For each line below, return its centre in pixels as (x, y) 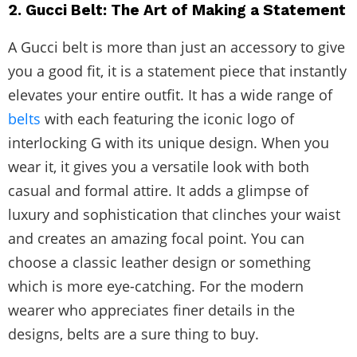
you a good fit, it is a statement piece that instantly (177, 71)
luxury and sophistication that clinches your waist (174, 215)
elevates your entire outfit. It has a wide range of (170, 95)
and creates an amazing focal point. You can (156, 239)
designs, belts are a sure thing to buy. (133, 334)
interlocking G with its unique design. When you (169, 143)
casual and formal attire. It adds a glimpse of (158, 191)
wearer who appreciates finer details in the (151, 310)
